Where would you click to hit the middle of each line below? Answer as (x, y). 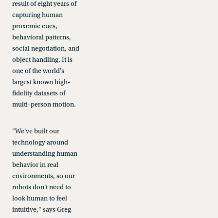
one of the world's (38, 71)
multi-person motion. (44, 105)
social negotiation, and (45, 49)
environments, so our (43, 176)
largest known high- (41, 82)
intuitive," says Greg (41, 210)
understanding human (45, 154)
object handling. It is (42, 60)
